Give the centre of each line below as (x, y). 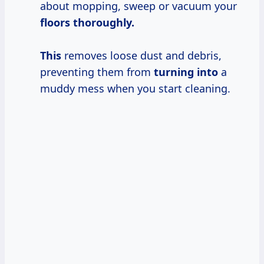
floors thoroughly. (87, 22)
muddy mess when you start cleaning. (135, 88)
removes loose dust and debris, (141, 55)
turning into (186, 72)
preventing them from (97, 72)
